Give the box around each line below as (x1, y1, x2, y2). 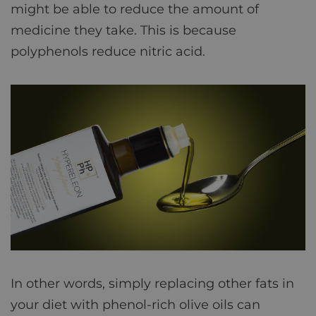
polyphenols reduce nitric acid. (11, 43, 205, 59)
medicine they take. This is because (11, 22, 236, 38)
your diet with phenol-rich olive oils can (11, 296, 260, 312)
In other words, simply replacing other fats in (11, 275, 294, 291)
